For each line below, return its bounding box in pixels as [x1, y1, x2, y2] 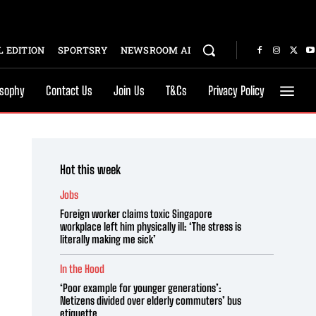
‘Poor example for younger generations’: [59, 281, 221, 294]
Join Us [114, 83, 145, 98]
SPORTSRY [58, 44, 107, 56]
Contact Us [46, 83, 92, 98]
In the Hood [59, 262, 104, 275]
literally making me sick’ [59, 233, 156, 245]
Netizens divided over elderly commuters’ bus [59, 294, 241, 307]
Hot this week [59, 162, 121, 177]
